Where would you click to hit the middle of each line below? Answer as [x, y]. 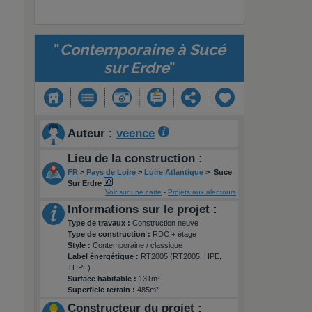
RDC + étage [174, 234]
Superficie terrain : [102, 290]
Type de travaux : [100, 223]
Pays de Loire [111, 172]
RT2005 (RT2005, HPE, [181, 256]
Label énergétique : [104, 256]
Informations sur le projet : [142, 209]
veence [135, 133]
